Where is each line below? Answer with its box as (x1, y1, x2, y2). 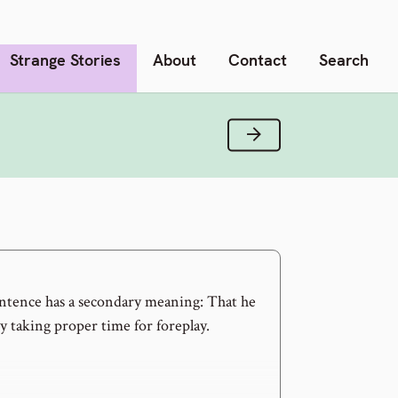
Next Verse (260, 123, 330, 145)
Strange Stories (10, 49, 121, 70)
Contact (228, 49, 287, 70)
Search (319, 49, 369, 70)
